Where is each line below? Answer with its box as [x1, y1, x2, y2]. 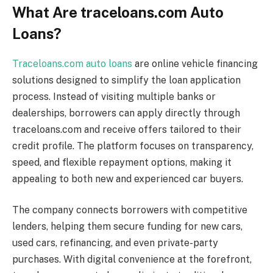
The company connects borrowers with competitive [12, 204, 247, 216]
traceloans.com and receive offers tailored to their [12, 123, 241, 135]
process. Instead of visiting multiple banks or [12, 90, 216, 102]
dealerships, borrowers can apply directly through [12, 107, 240, 119]
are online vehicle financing [132, 57, 258, 69]
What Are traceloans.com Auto [12, 4, 224, 21]
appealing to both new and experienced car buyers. [12, 172, 243, 185]
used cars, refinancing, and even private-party [12, 237, 218, 249]
